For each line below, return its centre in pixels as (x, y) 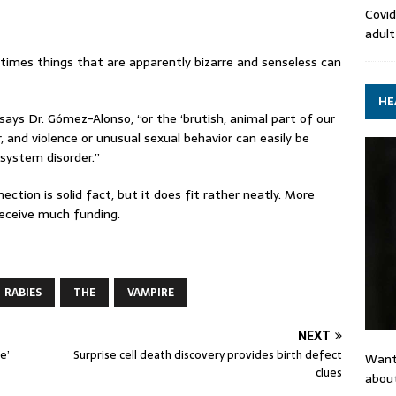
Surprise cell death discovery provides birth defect (208, 355)
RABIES (23, 293)
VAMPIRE (151, 293)
